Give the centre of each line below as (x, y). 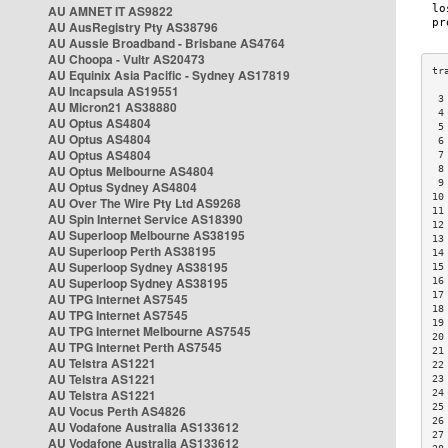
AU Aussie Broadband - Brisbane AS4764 (166, 43)
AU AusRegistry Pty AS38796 (133, 27)
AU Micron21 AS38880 (112, 107)
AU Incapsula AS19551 (113, 91)
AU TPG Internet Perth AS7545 (135, 347)
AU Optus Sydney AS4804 (122, 187)
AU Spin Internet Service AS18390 (145, 219)
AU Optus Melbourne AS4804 (131, 171)
